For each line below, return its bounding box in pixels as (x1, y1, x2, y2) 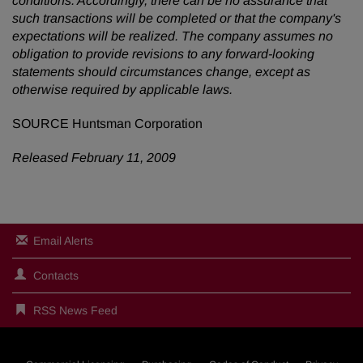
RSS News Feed (33, 304, 117, 317)
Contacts (33, 269, 79, 282)
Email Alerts (33, 234, 93, 247)
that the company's (231, 11, 341, 25)
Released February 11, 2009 (12, 151, 176, 164)
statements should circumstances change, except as (12, 65, 310, 79)
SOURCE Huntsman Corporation (12, 117, 203, 130)
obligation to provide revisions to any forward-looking (12, 47, 314, 61)
